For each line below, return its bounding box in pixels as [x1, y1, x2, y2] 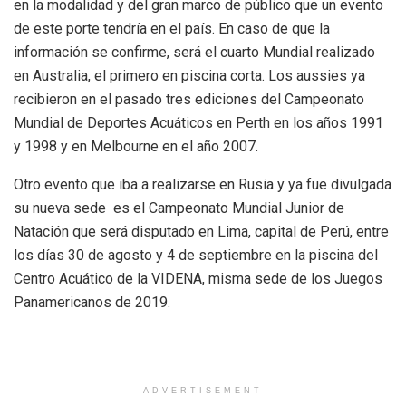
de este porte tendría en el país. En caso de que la [14, 20, 330, 38]
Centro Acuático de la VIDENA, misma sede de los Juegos [14, 270, 382, 288]
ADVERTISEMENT [143, 386, 263, 396]
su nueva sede [14, 199, 106, 217]
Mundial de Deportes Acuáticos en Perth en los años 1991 [14, 114, 383, 132]
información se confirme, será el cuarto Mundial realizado [14, 43, 375, 62]
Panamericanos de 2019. [14, 294, 170, 312]
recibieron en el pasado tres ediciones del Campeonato [14, 91, 364, 109]
